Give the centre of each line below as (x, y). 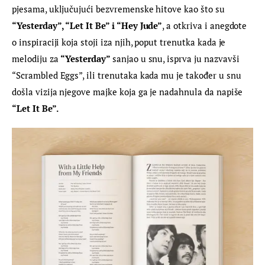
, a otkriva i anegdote (206, 25)
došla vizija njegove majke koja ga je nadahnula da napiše (129, 91)
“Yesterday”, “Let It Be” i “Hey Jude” (87, 25)
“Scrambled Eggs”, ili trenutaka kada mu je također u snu (128, 75)
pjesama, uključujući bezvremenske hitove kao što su (119, 9)
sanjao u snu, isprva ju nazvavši (177, 58)
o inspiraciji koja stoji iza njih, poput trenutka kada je (120, 42)
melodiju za (36, 58)
